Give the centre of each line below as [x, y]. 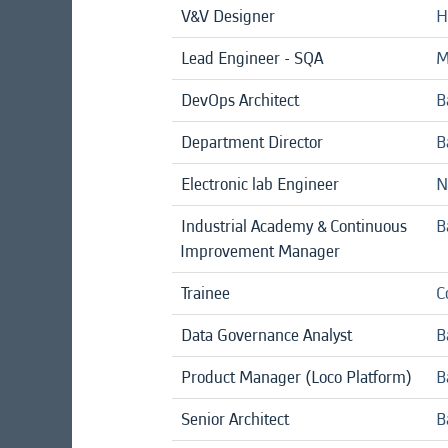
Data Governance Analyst [266, 335]
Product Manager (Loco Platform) [296, 377]
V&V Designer [228, 16]
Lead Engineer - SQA [252, 58]
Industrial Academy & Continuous [294, 226]
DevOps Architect [240, 100]
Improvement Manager [260, 251]
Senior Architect [235, 419]
